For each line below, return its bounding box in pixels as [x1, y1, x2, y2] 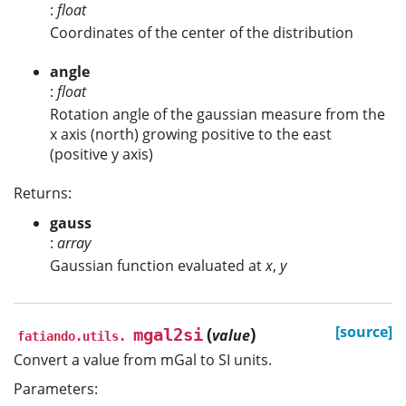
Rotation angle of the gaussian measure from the [50, 104, 385, 125]
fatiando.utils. [17, 328, 126, 343]
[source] [335, 321, 392, 342]
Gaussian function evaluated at [50, 255, 266, 275]
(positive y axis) [50, 144, 153, 165]
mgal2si [133, 324, 203, 345]
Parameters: [14, 379, 98, 400]
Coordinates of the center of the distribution [50, 23, 353, 43]
